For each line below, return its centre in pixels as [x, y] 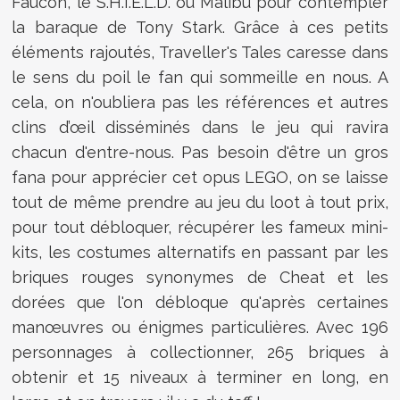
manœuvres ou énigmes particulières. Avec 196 [200, 328]
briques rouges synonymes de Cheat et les [200, 278]
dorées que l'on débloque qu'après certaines [200, 303]
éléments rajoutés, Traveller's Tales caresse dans [200, 53]
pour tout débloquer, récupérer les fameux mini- [200, 228]
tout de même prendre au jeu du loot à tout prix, [200, 203]
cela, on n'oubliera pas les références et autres [200, 103]
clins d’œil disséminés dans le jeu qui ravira [200, 128]
